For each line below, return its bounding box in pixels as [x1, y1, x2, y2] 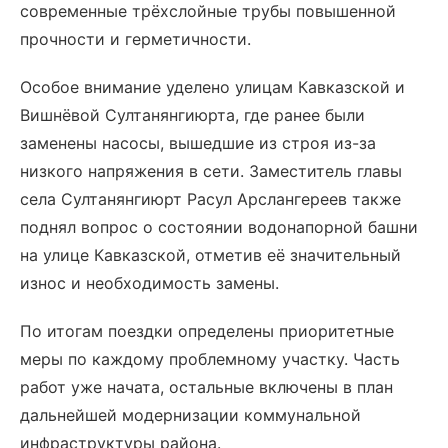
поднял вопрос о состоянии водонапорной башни [20, 217, 418, 237]
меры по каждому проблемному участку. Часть [20, 349, 400, 369]
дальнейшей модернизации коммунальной [20, 405, 361, 425]
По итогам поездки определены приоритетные [20, 321, 394, 341]
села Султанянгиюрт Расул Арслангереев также [20, 189, 401, 209]
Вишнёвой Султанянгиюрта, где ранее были [20, 105, 365, 125]
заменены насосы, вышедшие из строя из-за [20, 133, 376, 153]
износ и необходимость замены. [20, 273, 279, 293]
